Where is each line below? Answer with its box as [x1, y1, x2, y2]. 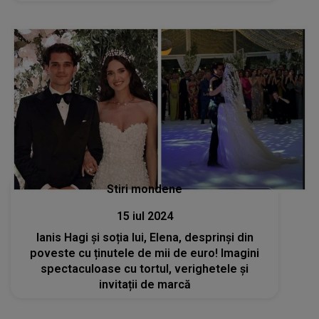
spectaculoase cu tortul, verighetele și [41, 262, 249, 276]
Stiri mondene [107, 182, 183, 196]
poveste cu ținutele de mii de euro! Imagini [30, 246, 260, 260]
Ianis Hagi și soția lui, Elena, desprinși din [36, 231, 253, 244]
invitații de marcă [98, 278, 191, 291]
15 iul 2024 [116, 209, 173, 223]
